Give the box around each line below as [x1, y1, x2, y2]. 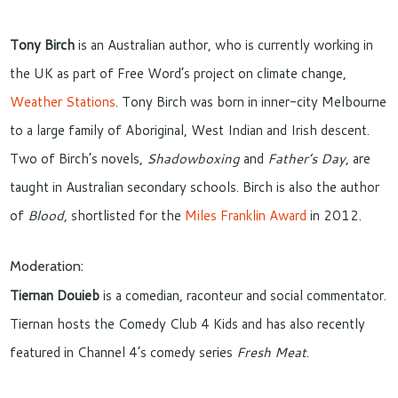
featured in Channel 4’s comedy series [10, 343, 237, 362]
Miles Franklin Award [185, 205, 311, 225]
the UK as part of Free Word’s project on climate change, [10, 63, 347, 83]
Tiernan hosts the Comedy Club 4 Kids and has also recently [10, 314, 366, 334]
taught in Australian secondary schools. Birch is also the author [10, 177, 380, 196]
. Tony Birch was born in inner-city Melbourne [115, 92, 387, 111]
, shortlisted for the [64, 205, 186, 225]
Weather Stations [10, 92, 116, 111]
